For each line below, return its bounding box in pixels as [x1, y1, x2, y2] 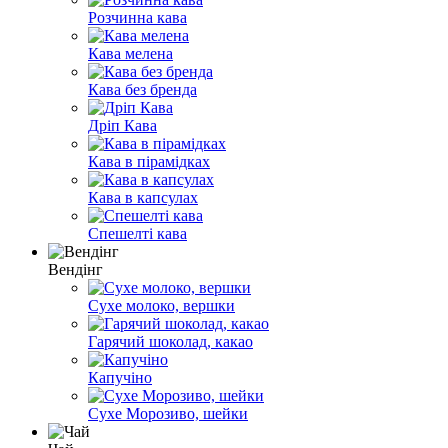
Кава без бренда [88, 80, 197, 98]
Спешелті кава [88, 224, 187, 242]
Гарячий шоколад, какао [88, 332, 253, 350]
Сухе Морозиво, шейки [88, 404, 248, 422]
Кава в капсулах [88, 188, 198, 206]
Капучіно [88, 368, 152, 386]
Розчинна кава [88, 8, 187, 26]
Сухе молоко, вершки [88, 296, 235, 314]
